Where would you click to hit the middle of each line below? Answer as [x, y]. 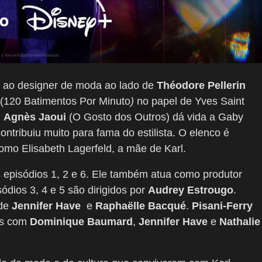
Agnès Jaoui [35, 117]
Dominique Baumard [81, 221]
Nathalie [240, 221]
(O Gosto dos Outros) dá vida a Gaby [155, 117]
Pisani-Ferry [222, 206]
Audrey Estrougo [191, 190]
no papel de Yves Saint [189, 101]
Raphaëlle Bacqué [141, 206]
